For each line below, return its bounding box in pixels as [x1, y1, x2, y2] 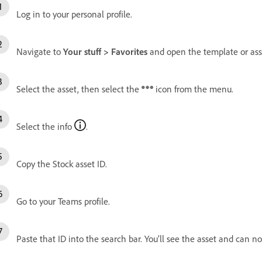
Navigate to [16, 45, 63, 57]
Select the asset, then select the [16, 82, 142, 95]
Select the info [16, 120, 74, 132]
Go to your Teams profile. [16, 195, 110, 207]
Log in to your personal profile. [16, 8, 132, 20]
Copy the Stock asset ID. [16, 157, 107, 170]
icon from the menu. [153, 82, 233, 95]
